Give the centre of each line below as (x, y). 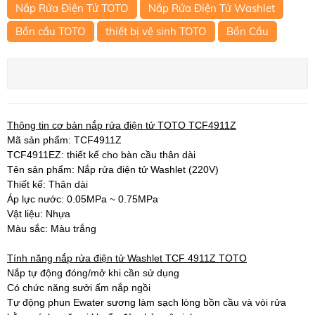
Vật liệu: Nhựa (39, 213)
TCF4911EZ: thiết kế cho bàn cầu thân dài (101, 154)
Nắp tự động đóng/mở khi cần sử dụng (93, 272)
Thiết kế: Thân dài (47, 184)
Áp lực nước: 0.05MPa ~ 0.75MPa (83, 199)
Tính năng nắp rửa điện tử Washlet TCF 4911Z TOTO (127, 258)
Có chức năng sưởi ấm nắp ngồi (79, 287)
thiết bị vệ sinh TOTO (156, 31)
